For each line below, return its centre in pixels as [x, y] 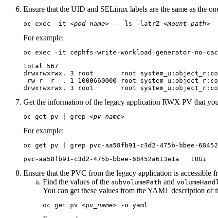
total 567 [41, 66]
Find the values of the [77, 182]
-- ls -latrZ [136, 24]
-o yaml [132, 205]
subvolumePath [136, 182]
